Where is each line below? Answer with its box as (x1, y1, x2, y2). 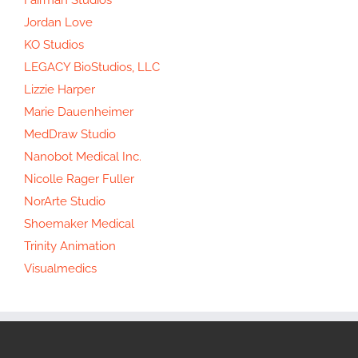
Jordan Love (24, 14, 93, 30)
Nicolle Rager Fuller (24, 171, 134, 186)
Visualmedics (24, 261, 97, 276)
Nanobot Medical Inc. (24, 149, 141, 164)
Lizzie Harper (24, 82, 95, 97)
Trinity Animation (24, 238, 116, 253)
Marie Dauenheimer (24, 104, 133, 119)
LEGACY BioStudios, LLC (24, 59, 160, 74)
